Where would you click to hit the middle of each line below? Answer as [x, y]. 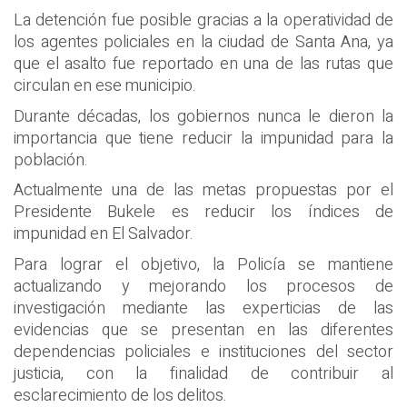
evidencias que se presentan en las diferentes [203, 330]
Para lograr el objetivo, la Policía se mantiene [203, 264]
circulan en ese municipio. [105, 86]
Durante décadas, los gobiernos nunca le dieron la [203, 116]
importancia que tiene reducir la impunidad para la [203, 138]
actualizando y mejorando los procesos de [203, 286]
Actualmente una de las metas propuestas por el [203, 191]
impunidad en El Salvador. [104, 234]
